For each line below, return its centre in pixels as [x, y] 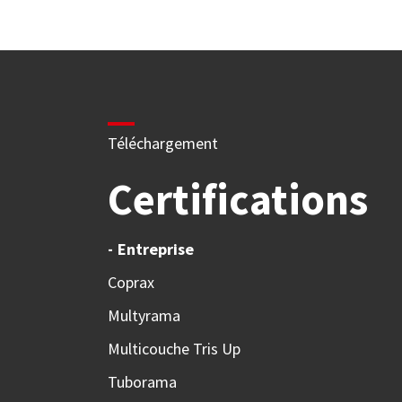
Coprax [131, 282]
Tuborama [142, 382]
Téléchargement [162, 143]
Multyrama [144, 315]
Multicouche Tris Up [174, 349]
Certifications [237, 199]
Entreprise [155, 249]
